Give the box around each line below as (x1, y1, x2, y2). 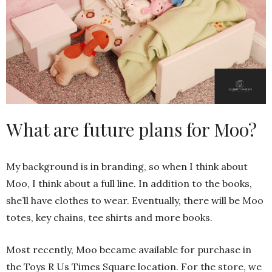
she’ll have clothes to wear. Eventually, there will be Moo (6, 194, 263, 206)
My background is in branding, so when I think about (6, 160, 248, 172)
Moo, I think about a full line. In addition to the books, (6, 177, 252, 189)
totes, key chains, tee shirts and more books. (6, 211, 212, 223)
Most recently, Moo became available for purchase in (6, 243, 251, 256)
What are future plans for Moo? (6, 117, 257, 141)
